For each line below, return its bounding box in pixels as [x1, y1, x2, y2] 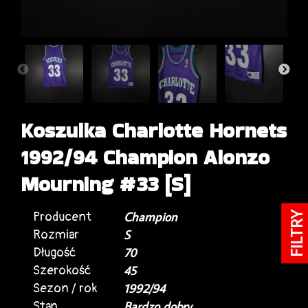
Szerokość [33, 262, 91, 278]
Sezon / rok [33, 280, 97, 296]
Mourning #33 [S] [21, 169, 190, 199]
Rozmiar [33, 226, 79, 243]
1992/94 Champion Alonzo [21, 142, 269, 172]
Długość [33, 244, 76, 261]
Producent [33, 208, 91, 225]
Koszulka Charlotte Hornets [21, 115, 287, 145]
